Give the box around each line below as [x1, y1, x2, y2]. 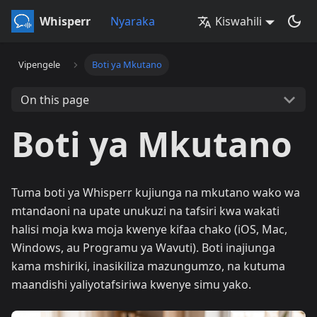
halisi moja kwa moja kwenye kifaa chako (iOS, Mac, [11, 221, 287, 237]
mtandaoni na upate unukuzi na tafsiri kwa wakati [11, 203, 279, 219]
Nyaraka [110, 13, 155, 29]
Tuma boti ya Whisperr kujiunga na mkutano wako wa [11, 185, 300, 200]
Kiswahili [215, 13, 263, 29]
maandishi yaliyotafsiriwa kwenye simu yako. [11, 277, 251, 292]
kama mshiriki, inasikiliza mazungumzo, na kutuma [11, 258, 285, 274]
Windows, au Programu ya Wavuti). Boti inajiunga [11, 240, 275, 255]
